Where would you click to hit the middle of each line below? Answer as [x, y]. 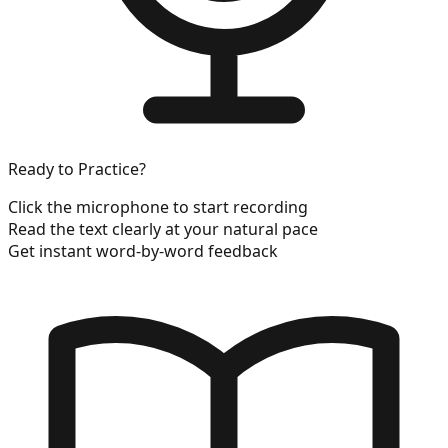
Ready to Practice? [77, 169]
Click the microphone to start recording [158, 207]
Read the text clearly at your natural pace [163, 229]
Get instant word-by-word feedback [143, 251]
